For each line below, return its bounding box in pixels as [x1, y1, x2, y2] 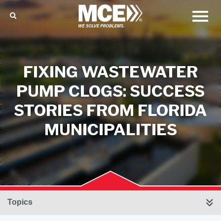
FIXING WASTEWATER [23, 62, 198, 81]
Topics [7, 198, 33, 206]
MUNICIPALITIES [44, 120, 177, 139]
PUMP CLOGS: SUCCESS [16, 81, 205, 101]
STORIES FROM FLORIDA [14, 101, 207, 120]
